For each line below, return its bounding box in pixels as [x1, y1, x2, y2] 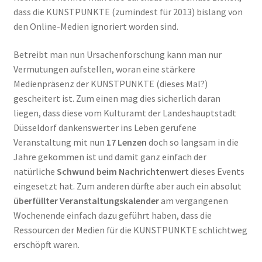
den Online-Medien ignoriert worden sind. [13, 20, 178, 32]
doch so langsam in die [146, 136, 239, 148]
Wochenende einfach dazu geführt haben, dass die [13, 209, 212, 221]
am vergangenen [158, 194, 228, 206]
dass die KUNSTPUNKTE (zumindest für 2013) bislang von [13, 5, 243, 18]
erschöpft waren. [13, 238, 80, 250]
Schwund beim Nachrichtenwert [56, 165, 189, 177]
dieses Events [188, 165, 244, 177]
